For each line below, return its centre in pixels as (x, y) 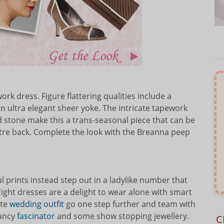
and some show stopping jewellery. (122, 216)
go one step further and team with (130, 204)
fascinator (36, 216)
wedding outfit (37, 204)
